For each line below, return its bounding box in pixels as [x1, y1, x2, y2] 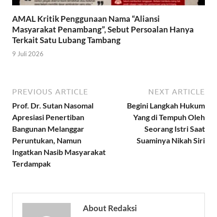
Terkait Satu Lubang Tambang [12, 34, 121, 45]
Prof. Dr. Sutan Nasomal [12, 101, 93, 110]
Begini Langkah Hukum [127, 101, 205, 110]
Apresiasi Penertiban [12, 112, 84, 122]
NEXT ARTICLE [148, 87, 205, 96]
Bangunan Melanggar [12, 124, 84, 134]
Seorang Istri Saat [144, 124, 205, 134]
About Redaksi [83, 203, 137, 214]
